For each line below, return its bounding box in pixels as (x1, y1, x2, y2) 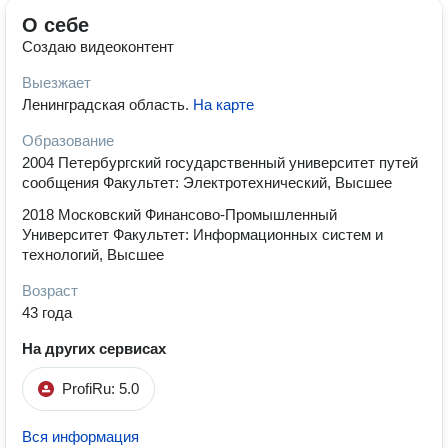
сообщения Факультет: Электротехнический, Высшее (22, 174, 392, 191)
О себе (22, 14, 89, 36)
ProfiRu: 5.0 (62, 380, 139, 397)
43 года (22, 304, 72, 321)
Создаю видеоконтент (22, 38, 174, 55)
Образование (22, 132, 114, 149)
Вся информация (22, 428, 139, 445)
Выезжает (22, 74, 91, 91)
